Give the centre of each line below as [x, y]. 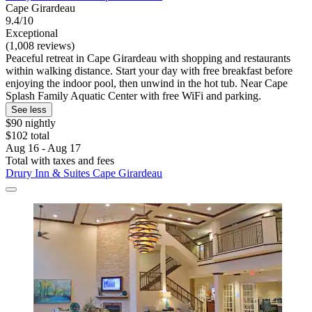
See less [29, 110]
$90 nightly [31, 123]
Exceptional [32, 33]
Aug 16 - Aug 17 [43, 148]
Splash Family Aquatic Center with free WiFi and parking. [133, 96]
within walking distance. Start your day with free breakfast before [149, 71]
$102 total [28, 136]
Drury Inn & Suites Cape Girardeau [84, 173]
